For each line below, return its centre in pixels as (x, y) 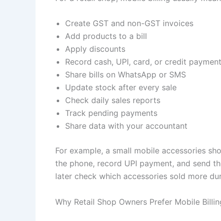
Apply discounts (95, 49)
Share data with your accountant (126, 126)
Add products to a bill (106, 36)
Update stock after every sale (121, 88)
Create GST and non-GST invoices (129, 23)
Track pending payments (111, 113)
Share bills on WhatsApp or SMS (126, 75)
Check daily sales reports (113, 100)
